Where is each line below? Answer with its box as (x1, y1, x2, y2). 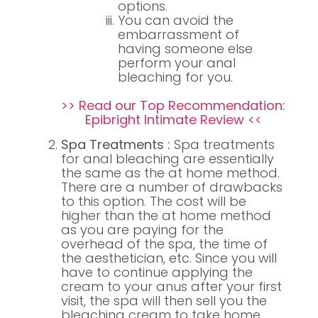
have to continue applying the (60, 263, 253, 281)
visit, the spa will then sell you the (60, 291, 267, 309)
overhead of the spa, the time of (60, 234, 268, 253)
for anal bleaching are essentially (60, 149, 274, 168)
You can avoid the (117, 11, 234, 30)
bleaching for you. (117, 68, 233, 87)
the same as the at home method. (60, 163, 280, 182)
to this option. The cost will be (60, 192, 246, 210)
